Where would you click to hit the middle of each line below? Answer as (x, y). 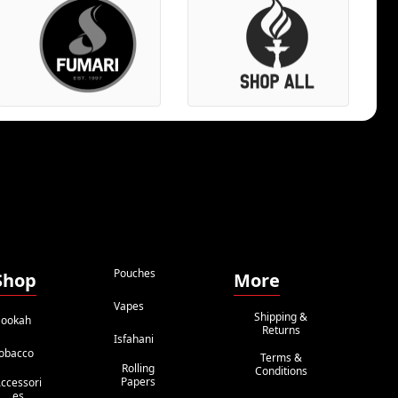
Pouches (134, 274)
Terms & (281, 358)
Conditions (281, 371)
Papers (139, 382)
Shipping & (281, 317)
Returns (281, 330)
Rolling (139, 368)
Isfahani (133, 339)
